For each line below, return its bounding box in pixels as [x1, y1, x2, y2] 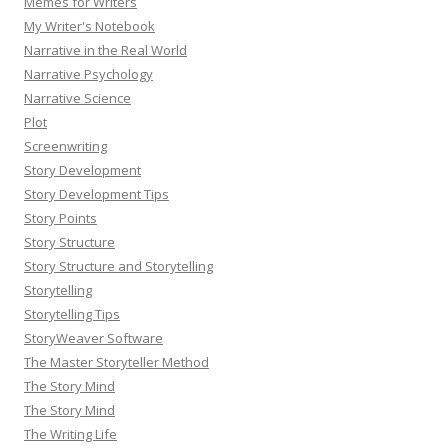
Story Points [24, 208, 97, 227]
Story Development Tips [24, 184, 169, 203]
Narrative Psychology [24, 64, 153, 83]
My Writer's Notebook [24, 16, 155, 35]
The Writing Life [24, 424, 117, 443]
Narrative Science [24, 88, 131, 107]
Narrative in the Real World [24, 40, 187, 59]
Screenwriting [24, 136, 107, 155]
